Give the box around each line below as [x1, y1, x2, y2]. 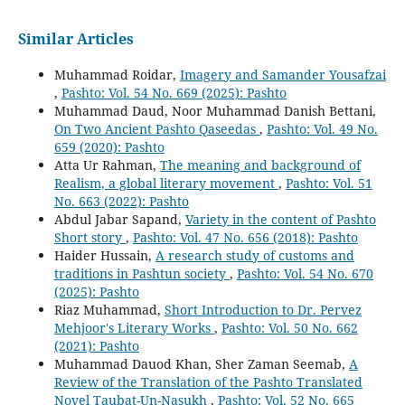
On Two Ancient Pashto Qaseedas [53, 119, 259, 137]
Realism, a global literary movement [53, 174, 278, 192]
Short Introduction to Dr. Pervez [164, 300, 362, 318]
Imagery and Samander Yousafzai [179, 65, 386, 83]
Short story [53, 228, 126, 246]
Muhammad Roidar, [53, 65, 180, 83]
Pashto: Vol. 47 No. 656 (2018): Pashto [132, 228, 358, 246]
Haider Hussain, [53, 246, 155, 264]
